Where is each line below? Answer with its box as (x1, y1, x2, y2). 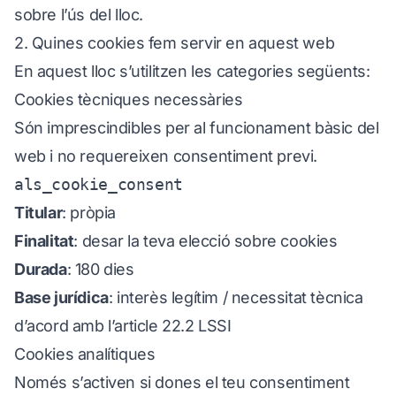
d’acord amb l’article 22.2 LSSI (14, 316, 232, 335)
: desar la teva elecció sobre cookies (73, 232, 338, 250)
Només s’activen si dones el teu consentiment (14, 373, 350, 392)
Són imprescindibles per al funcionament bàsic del (14, 118, 379, 137)
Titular (14, 203, 63, 222)
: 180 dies (66, 260, 134, 278)
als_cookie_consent (14, 175, 183, 194)
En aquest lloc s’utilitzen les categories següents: (14, 62, 370, 80)
